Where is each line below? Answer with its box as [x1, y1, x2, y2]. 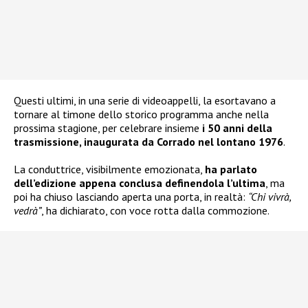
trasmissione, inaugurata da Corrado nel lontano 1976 [14, 135, 283, 149]
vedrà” [14, 203, 41, 218]
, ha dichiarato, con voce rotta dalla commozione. [41, 203, 269, 218]
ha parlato [205, 162, 257, 177]
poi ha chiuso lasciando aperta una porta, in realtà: [14, 190, 248, 204]
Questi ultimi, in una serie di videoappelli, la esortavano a [14, 93, 276, 108]
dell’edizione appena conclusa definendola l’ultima [14, 176, 265, 190]
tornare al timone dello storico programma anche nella [14, 107, 269, 122]
